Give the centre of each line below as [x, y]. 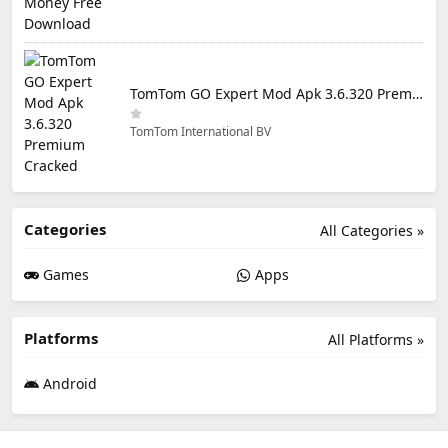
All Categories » [372, 230]
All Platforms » [376, 339]
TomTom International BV [200, 131]
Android [68, 383]
